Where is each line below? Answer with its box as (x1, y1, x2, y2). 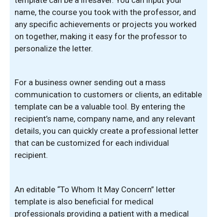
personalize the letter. (15, 43, 93, 53)
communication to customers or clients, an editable (15, 90, 202, 99)
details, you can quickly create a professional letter (15, 126, 199, 136)
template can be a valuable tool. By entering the (15, 102, 185, 111)
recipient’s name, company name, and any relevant (15, 114, 195, 124)
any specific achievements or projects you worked (15, 19, 197, 29)
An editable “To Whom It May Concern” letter (15, 184, 175, 194)
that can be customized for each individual (15, 138, 169, 148)
